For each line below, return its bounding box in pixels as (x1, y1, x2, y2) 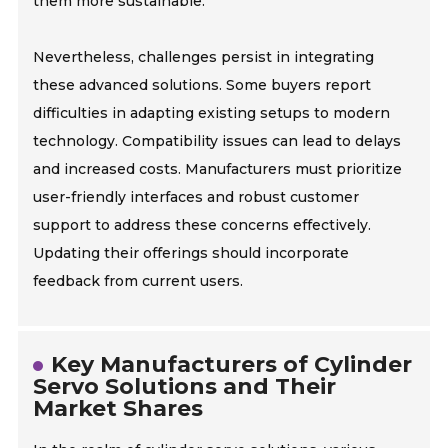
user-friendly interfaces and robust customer (33, 188, 360, 207)
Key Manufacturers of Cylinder (51, 351, 413, 379)
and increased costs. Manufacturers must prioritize (33, 160, 403, 179)
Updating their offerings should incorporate (33, 244, 350, 263)
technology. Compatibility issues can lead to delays (33, 132, 402, 151)
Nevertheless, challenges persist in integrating (33, 48, 375, 67)
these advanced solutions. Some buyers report (33, 76, 372, 95)
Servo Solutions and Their (33, 373, 337, 401)
